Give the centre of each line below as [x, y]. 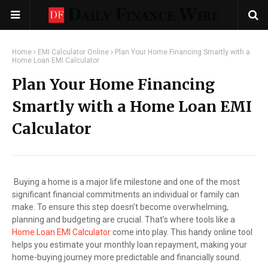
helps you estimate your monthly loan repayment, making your [130, 245]
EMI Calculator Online [73, 52]
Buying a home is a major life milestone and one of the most [126, 182]
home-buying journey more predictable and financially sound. [127, 257]
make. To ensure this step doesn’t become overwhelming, [120, 207]
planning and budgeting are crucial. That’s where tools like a [124, 220]
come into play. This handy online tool [182, 232]
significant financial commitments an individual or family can [126, 194]
